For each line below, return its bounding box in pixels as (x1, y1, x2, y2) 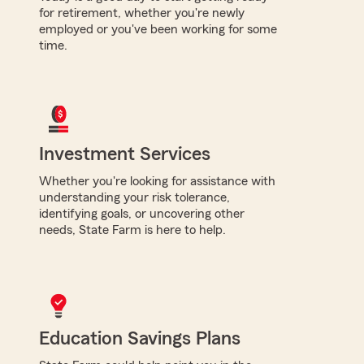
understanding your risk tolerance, (39, 190, 230, 204)
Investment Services (39, 144, 210, 164)
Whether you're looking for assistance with (39, 174, 275, 188)
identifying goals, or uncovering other (39, 206, 245, 220)
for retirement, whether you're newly (39, 6, 245, 19)
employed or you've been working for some (39, 22, 277, 36)
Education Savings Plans (39, 328, 240, 349)
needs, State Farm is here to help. (39, 223, 226, 236)
